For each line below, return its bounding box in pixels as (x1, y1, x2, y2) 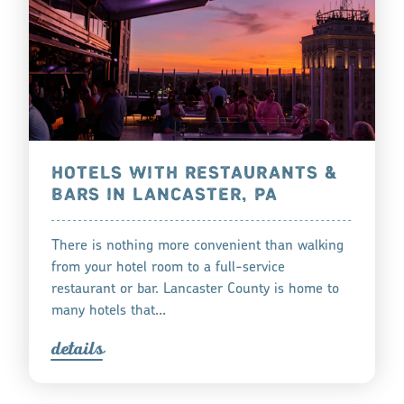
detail (50, 336, 95, 360)
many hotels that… (50, 303, 166, 318)
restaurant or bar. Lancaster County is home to (50, 281, 339, 297)
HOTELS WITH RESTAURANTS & (50, 162, 338, 184)
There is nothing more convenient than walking (50, 238, 344, 253)
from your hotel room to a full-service (50, 260, 285, 275)
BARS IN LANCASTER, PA (50, 184, 278, 206)
